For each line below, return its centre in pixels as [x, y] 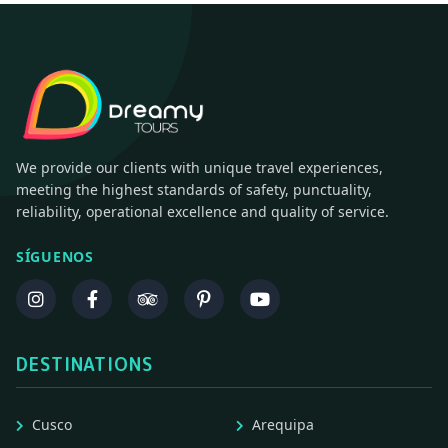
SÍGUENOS [55, 257]
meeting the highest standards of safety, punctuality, [194, 190]
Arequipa [283, 425]
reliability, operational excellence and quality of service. [202, 212]
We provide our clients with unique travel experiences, [199, 168]
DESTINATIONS [84, 365]
